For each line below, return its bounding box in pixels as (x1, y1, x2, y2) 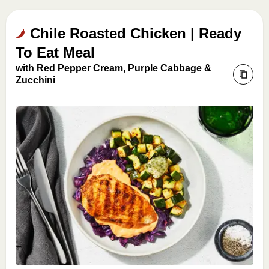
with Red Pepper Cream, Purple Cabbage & (16, 63, 211, 73)
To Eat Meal (16, 44, 95, 61)
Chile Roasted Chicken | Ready (30, 25, 241, 41)
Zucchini (16, 75, 55, 85)
